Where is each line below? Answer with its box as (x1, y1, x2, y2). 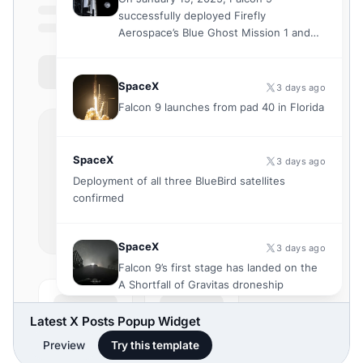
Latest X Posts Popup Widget (30, 314, 200, 330)
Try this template (111, 339, 199, 352)
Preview (43, 339, 85, 352)
